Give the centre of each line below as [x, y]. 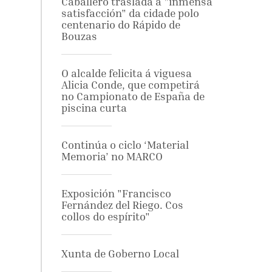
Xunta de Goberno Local [120, 253]
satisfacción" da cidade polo [130, 13]
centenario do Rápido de [121, 25]
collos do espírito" [105, 216]
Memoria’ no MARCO [112, 156]
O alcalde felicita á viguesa [126, 73]
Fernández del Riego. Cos [122, 205]
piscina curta [94, 108]
